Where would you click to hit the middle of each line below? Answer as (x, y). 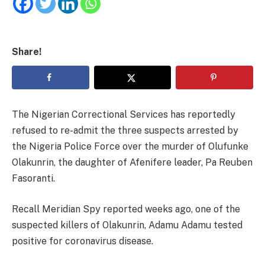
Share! (27, 52)
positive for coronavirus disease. (83, 241)
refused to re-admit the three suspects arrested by (125, 131)
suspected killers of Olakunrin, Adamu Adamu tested (127, 225)
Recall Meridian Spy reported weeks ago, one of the (126, 209)
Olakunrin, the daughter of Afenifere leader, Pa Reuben (132, 163)
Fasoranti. (35, 179)
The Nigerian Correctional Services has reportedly (124, 115)
